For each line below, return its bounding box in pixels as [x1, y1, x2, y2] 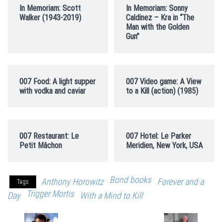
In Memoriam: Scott [19, 3, 81, 13]
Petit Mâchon [19, 141, 62, 150]
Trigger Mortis [26, 188, 74, 199]
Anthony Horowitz [41, 176, 104, 187]
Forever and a [157, 176, 204, 187]
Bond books [110, 174, 151, 185]
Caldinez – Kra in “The [126, 13, 194, 22]
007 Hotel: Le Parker [126, 131, 191, 141]
